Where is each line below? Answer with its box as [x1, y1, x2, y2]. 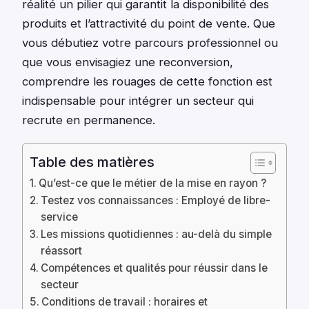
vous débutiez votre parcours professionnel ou [22, 35, 278, 50]
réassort [41, 243, 83, 257]
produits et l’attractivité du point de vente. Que [22, 16, 275, 30]
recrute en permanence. [22, 112, 155, 127]
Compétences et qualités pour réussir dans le [41, 261, 268, 275]
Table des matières [30, 152, 154, 170]
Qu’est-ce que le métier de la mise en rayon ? [39, 176, 267, 190]
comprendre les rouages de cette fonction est [22, 74, 272, 88]
